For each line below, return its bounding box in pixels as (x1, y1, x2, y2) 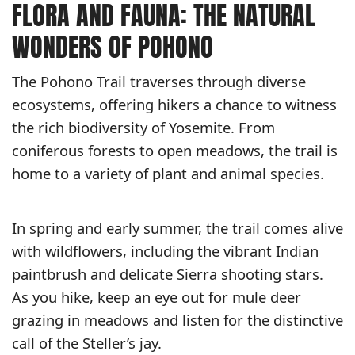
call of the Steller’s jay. (12, 333, 162, 353)
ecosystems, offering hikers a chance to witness (12, 94, 337, 115)
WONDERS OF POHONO (12, 28, 213, 67)
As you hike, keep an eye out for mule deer (12, 287, 301, 307)
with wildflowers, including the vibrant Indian (12, 241, 319, 261)
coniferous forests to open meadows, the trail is (12, 140, 338, 161)
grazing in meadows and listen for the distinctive (12, 310, 343, 330)
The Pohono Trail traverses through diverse (12, 71, 306, 92)
